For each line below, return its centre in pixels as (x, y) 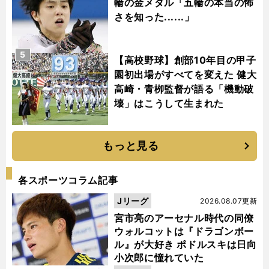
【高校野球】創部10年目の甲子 (185, 60)
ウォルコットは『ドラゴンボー (184, 231)
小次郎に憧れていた (159, 258)
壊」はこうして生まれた (169, 104)
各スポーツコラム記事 (68, 180)
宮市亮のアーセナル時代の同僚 (184, 218)
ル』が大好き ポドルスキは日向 (186, 245)
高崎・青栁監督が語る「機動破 (184, 89)
